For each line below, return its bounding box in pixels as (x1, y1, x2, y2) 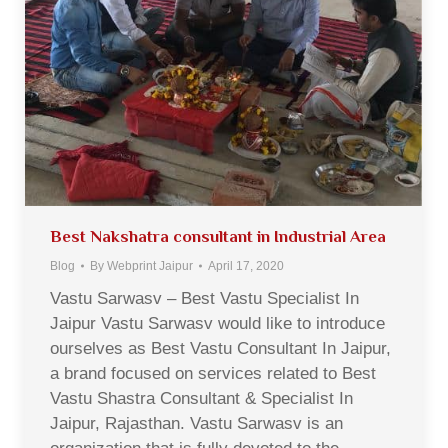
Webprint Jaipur (107, 258, 193, 273)
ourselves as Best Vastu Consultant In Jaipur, (50, 338, 391, 358)
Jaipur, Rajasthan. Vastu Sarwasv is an (50, 413, 343, 433)
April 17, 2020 (208, 258, 284, 273)
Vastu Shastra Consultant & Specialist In (50, 388, 353, 408)
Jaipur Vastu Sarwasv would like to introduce (50, 313, 385, 333)
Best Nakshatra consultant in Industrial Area (50, 226, 386, 246)
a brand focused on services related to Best (50, 363, 376, 383)
